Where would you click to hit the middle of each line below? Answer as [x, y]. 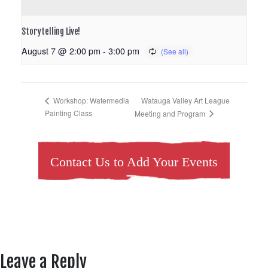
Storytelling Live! [51, 32]
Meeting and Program [170, 113]
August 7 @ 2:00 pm [61, 51]
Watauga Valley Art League [185, 100]
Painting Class [68, 112]
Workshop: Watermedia [90, 100]
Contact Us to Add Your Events [134, 162]
